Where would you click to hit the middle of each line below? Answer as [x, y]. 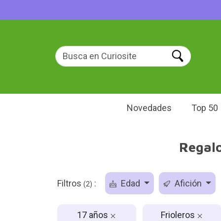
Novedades [149, 108]
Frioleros [179, 215]
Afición [188, 183]
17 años [93, 215]
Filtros [70, 183]
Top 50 [205, 108]
